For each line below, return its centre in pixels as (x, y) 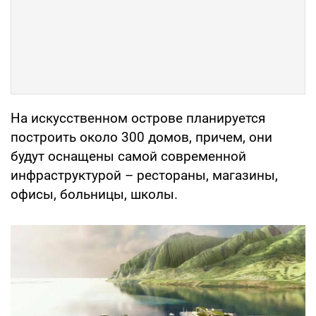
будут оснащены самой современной (128, 156)
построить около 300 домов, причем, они (141, 137)
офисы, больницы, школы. (94, 194)
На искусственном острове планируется (138, 118)
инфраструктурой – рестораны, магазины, (144, 175)
